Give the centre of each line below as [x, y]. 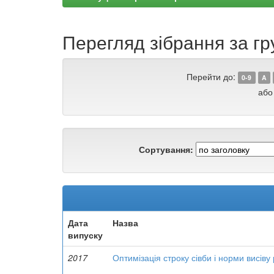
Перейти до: [211, 76]
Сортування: [166, 149]
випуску [85, 235]
